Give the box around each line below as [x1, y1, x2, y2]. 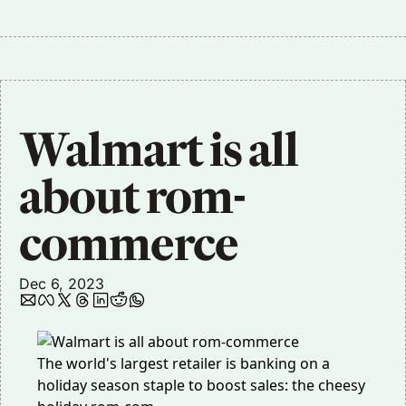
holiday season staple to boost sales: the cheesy [37, 375, 365, 395]
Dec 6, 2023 [19, 275, 104, 293]
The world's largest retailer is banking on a [37, 353, 330, 373]
